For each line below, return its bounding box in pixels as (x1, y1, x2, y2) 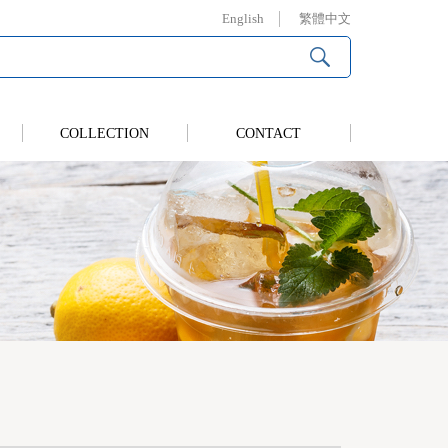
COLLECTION (60, 126, 150, 141)
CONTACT (236, 126, 302, 141)
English (222, 10, 264, 26)
